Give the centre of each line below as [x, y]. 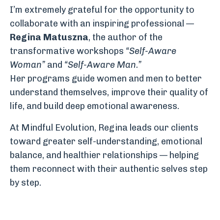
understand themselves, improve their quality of [109, 92]
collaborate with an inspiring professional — [102, 24]
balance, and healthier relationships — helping [104, 155]
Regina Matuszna [49, 37]
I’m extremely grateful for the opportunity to [102, 10]
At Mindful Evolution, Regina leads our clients [104, 128]
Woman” [27, 65]
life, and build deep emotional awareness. [95, 106]
